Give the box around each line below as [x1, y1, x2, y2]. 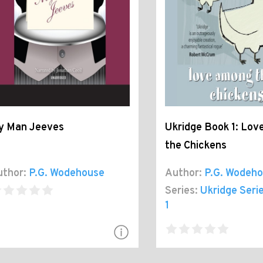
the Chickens [164, 139, 227, 153]
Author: [164, 166, 202, 180]
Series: [164, 184, 198, 198]
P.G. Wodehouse [29, 166, 104, 180]
